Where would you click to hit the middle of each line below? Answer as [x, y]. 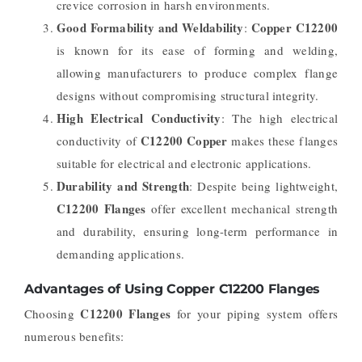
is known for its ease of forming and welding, [197, 51]
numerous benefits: [74, 337]
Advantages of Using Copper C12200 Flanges [172, 288]
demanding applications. [120, 254]
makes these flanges [283, 141]
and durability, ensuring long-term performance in [197, 232]
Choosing [52, 314]
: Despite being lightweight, [263, 186]
